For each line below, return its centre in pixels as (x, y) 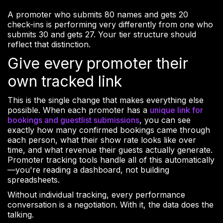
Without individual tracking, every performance (96, 195)
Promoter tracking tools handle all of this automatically (111, 160)
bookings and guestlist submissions (73, 120)
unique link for (176, 110)
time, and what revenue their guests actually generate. (110, 150)
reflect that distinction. (49, 45)
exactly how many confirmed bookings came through (109, 130)
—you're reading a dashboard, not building (88, 170)
